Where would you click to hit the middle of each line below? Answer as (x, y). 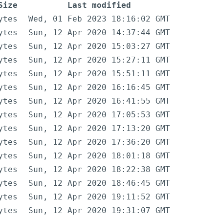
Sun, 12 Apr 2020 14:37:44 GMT (99, 33)
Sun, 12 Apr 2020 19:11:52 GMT (99, 197)
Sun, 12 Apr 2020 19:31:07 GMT (99, 211)
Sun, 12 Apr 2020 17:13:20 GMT (99, 129)
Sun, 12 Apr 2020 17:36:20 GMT (99, 142)
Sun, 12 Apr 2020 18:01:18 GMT (99, 156)
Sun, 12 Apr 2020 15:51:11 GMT (99, 74)
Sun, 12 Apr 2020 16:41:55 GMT (99, 101)
